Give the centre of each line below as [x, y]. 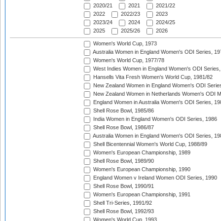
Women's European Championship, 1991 [141, 195]
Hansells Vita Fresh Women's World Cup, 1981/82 [152, 77]
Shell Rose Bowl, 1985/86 [123, 111]
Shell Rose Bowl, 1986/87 [123, 128]
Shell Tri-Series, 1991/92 [122, 203]
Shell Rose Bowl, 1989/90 [123, 161]
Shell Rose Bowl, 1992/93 [123, 211]
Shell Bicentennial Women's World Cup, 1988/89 [149, 144]
